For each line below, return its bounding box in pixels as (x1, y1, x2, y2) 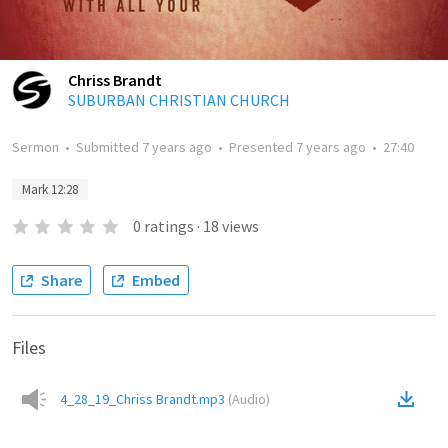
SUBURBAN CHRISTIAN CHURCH (68, 90, 290, 110)
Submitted (76, 138, 142, 156)
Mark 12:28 (22, 181, 78, 198)
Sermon (12, 138, 59, 156)
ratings (143, 216, 194, 236)
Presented (229, 138, 296, 156)
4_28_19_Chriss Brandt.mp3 (60, 390, 225, 408)
